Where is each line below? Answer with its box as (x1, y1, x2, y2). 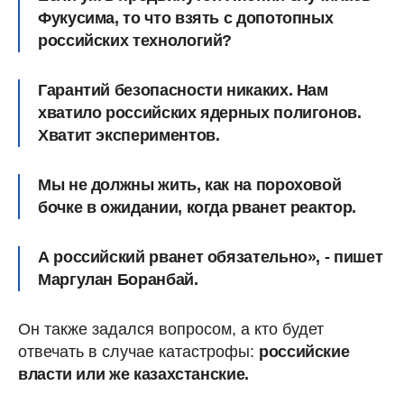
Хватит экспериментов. (38, 125, 220, 144)
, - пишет (316, 247, 383, 266)
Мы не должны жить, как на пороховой (38, 175, 342, 194)
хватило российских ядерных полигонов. (38, 103, 362, 122)
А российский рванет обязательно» (38, 247, 317, 266)
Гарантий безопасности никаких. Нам (38, 80, 328, 99)
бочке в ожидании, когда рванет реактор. (38, 197, 356, 216)
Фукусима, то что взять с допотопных (38, 8, 334, 27)
